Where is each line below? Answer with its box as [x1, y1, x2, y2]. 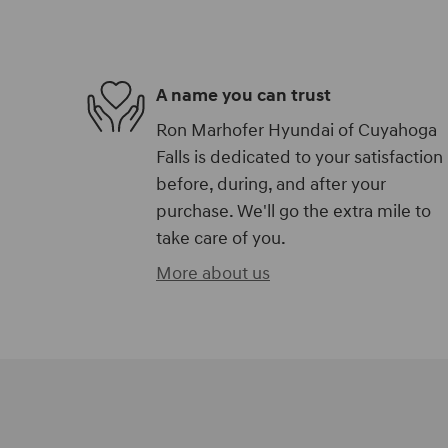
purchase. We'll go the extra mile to [156, 200, 431, 223]
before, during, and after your [156, 173, 386, 196]
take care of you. [156, 227, 286, 250]
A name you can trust [156, 83, 331, 107]
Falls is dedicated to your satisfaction [156, 146, 443, 169]
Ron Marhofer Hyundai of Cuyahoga [156, 119, 437, 142]
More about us [156, 262, 270, 285]
